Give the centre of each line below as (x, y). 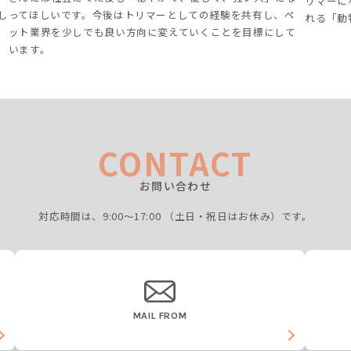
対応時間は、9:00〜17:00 (101, 216)
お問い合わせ (175, 186)
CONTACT (175, 163)
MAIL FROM (160, 316)
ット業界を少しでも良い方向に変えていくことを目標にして (152, 32)
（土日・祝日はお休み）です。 (238, 216)
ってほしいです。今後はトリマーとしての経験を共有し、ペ (152, 14)
